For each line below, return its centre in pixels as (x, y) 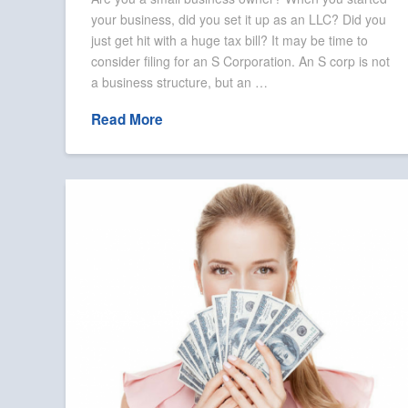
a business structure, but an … (180, 82)
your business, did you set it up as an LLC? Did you (239, 19)
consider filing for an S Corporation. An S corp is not (241, 61)
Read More (127, 120)
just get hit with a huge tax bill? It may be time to (230, 40)
